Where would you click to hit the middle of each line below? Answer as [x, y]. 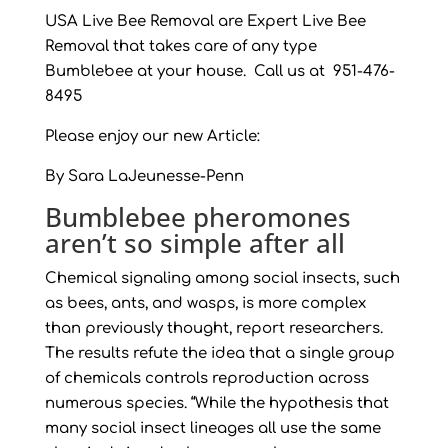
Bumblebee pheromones [197, 217]
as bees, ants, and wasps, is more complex [205, 304]
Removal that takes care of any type [180, 47]
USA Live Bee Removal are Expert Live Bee [205, 22]
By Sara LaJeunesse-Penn [144, 177]
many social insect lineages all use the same [212, 429]
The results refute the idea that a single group [219, 354]
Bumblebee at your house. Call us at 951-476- [219, 72]
